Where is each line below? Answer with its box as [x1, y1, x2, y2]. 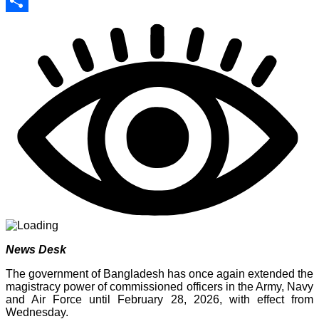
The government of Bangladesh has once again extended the [6, 267, 313, 280]
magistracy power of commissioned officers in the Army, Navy [6, 280, 313, 293]
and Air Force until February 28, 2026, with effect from [6, 293, 313, 305]
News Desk [6, 243, 66, 256]
